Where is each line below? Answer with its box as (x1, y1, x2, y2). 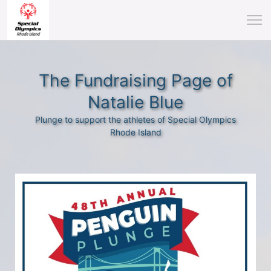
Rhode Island (109, 127, 162, 137)
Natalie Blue (88, 92, 183, 113)
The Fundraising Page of (38, 70, 233, 91)
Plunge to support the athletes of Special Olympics (35, 114, 236, 125)
